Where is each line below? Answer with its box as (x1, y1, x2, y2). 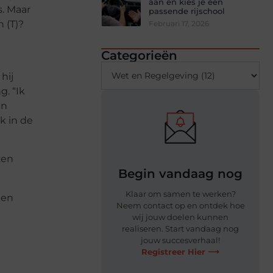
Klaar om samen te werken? (125, 189, 236, 199)
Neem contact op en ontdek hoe (116, 200, 245, 211)
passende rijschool (149, 6, 225, 16)
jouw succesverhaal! (141, 235, 220, 246)
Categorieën (101, 48, 177, 63)
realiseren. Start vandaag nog (122, 224, 239, 234)
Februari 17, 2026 (149, 19, 209, 29)
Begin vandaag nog (118, 166, 243, 182)
